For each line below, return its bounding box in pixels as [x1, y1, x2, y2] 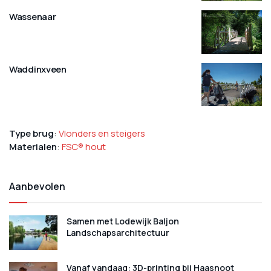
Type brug [9, 127, 54, 140]
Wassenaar [9, 10, 56, 23]
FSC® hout [62, 140, 106, 153]
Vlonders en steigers [59, 127, 145, 140]
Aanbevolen [9, 180, 65, 193]
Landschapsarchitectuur [67, 227, 169, 238]
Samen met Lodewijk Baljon [67, 215, 179, 227]
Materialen [9, 140, 57, 153]
